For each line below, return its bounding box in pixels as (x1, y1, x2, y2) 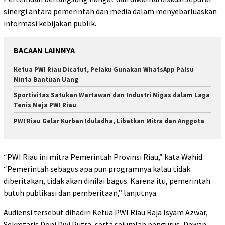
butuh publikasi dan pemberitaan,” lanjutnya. (4, 187, 158, 198)
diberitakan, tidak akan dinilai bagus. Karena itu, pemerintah (4, 175, 210, 186)
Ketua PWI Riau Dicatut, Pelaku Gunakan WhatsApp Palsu (14, 65, 194, 74)
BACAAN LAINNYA (14, 45, 75, 56)
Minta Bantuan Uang (14, 75, 78, 84)
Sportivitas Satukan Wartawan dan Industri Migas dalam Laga (14, 91, 210, 100)
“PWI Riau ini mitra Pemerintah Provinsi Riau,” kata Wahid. (4, 151, 204, 162)
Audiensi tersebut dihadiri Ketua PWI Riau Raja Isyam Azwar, (4, 207, 208, 217)
